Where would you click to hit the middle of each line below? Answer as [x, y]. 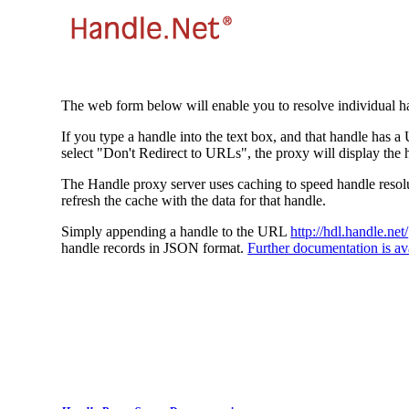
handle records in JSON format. [155, 248]
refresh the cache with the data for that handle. [194, 201]
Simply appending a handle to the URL [176, 232]
